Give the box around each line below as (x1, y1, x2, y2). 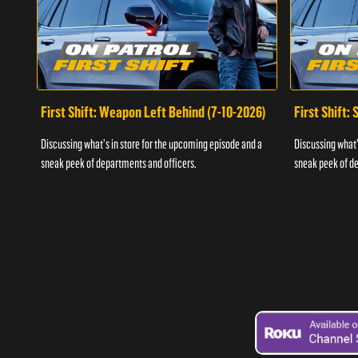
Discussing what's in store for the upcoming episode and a (40, 137, 262, 153)
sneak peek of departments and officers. (40, 156, 197, 172)
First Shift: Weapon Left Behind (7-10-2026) (40, 102, 266, 121)
